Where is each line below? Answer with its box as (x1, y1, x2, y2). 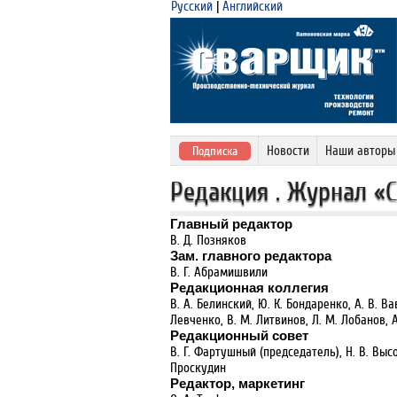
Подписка (192, 144, 237, 158)
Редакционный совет (170, 328, 308, 343)
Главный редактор (170, 216, 292, 231)
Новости (267, 144, 309, 158)
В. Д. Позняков (170, 233, 246, 247)
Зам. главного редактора (170, 248, 331, 263)
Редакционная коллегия (170, 280, 329, 295)
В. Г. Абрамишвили (170, 265, 268, 279)
